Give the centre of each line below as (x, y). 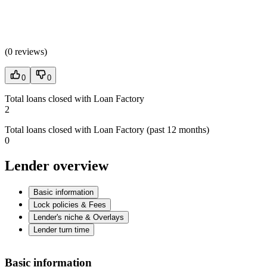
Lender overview (57, 165)
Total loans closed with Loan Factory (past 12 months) (107, 129)
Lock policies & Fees (70, 204)
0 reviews (26, 51)
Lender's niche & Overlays (79, 217)
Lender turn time (61, 229)
